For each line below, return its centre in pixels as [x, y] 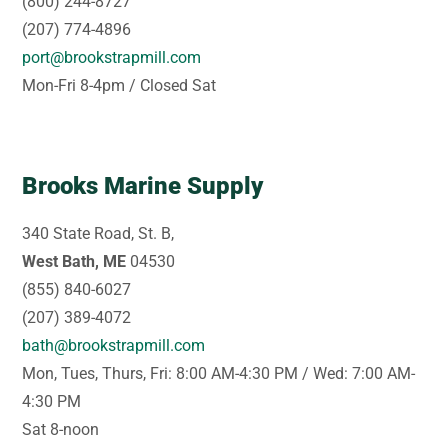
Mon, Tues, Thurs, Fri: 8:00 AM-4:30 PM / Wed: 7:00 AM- [219, 373]
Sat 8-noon [61, 429]
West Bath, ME [74, 261]
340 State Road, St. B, [98, 233]
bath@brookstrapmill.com [114, 345]
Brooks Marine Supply [143, 185]
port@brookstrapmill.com [112, 57]
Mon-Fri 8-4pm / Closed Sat [119, 85]
